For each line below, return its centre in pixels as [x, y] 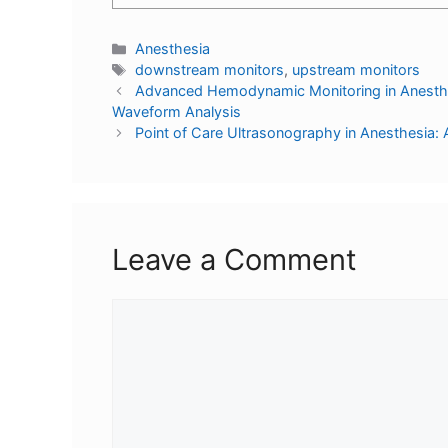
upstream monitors [356, 70]
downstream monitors [210, 70]
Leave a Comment [234, 260]
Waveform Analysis [176, 112]
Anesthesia [173, 49]
